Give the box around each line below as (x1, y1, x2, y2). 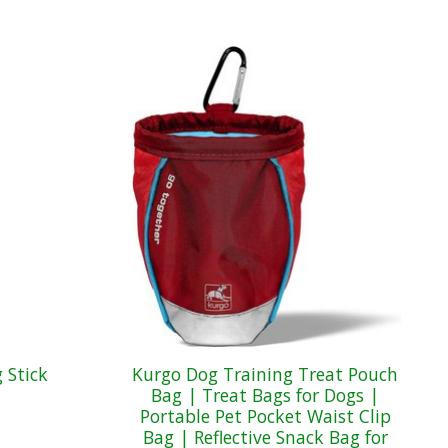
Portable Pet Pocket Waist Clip (139, 404, 391, 429)
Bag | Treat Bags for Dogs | (151, 383, 380, 408)
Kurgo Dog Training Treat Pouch (132, 362, 399, 387)
